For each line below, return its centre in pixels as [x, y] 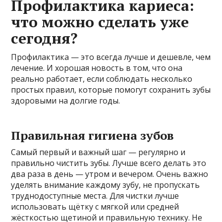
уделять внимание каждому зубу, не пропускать [106, 185]
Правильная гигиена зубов [93, 136]
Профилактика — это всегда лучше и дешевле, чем [111, 57]
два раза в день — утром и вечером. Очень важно [110, 174]
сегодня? [44, 38]
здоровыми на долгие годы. [66, 101]
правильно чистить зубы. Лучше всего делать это [109, 163]
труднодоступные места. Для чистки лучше [95, 196]
